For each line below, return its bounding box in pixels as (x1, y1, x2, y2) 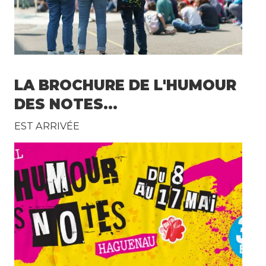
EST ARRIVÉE (14, 120, 80, 132)
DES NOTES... (14, 96, 118, 113)
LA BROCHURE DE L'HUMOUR (14, 77, 237, 94)
